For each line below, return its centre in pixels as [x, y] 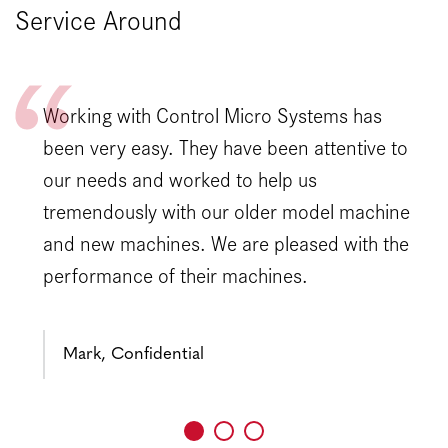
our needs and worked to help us [179, 179]
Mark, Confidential [133, 355]
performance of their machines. [175, 275]
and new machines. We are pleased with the [225, 243]
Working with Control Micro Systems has [212, 115]
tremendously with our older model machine [226, 211]
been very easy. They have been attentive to [225, 147]
